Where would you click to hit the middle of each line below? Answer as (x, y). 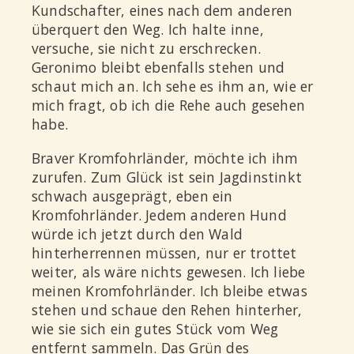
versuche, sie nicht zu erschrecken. (146, 49)
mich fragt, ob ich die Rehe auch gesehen (169, 105)
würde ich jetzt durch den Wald (137, 234)
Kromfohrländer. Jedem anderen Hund (159, 215)
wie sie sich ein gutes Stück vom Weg (155, 329)
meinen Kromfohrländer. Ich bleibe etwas (169, 291)
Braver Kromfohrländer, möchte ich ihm (165, 158)
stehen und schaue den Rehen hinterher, (167, 310)
